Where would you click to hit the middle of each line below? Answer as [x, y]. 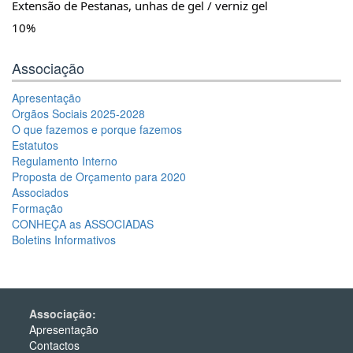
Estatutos [35, 145]
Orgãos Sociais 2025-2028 [78, 113]
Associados [40, 192]
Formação [37, 208]
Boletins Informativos [64, 240]
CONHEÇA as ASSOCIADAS [83, 224]
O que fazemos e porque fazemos [97, 129]
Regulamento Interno [65, 161]
